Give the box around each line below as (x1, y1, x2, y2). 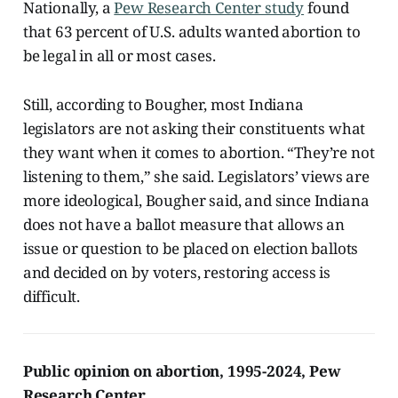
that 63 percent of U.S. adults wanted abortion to (22, 20, 361, 42)
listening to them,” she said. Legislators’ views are (22, 165, 370, 187)
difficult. (22, 285, 81, 306)
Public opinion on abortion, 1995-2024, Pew (22, 360, 341, 381)
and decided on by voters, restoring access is (22, 261, 331, 283)
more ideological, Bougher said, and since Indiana (22, 189, 370, 211)
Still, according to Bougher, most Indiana (22, 93, 304, 115)
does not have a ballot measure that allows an (22, 213, 346, 235)
